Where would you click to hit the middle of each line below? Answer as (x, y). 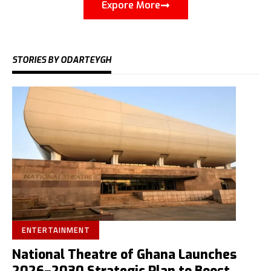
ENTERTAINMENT (56, 230)
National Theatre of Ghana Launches (124, 255)
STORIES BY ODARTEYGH (62, 60)
